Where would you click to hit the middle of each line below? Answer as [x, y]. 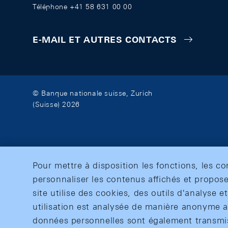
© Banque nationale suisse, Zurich [93, 93]
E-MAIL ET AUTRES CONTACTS [105, 40]
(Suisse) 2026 [56, 105]
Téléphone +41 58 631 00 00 [82, 7]
